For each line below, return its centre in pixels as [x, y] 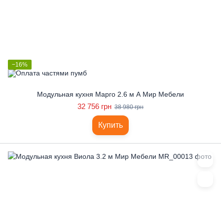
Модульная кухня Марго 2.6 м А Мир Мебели [110, 94]
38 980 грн [129, 107]
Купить [110, 125]
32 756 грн [94, 106]
